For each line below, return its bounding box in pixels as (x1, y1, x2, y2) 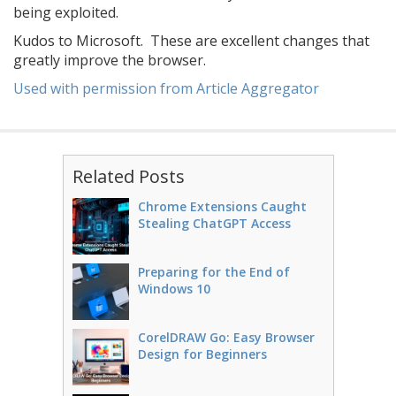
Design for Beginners (137, 346, 267, 362)
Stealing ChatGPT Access (137, 215, 291, 232)
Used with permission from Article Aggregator (13, 79, 319, 98)
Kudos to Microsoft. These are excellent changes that (13, 31, 369, 50)
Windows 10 (137, 280, 210, 297)
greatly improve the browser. (13, 50, 206, 70)
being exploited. (13, 3, 118, 22)
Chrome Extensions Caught (137, 198, 307, 215)
